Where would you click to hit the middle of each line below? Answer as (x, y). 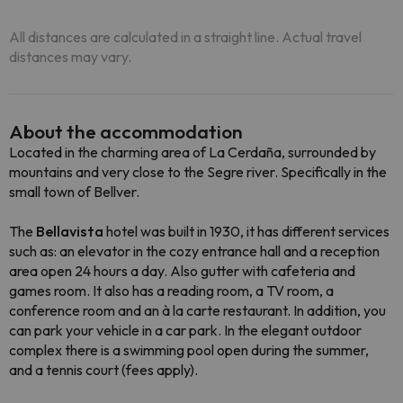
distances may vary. (70, 57)
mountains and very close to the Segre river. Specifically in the (198, 172)
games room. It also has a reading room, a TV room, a (171, 291)
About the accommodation (126, 131)
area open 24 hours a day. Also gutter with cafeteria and (182, 271)
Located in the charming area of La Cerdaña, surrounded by (193, 152)
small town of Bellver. (74, 192)
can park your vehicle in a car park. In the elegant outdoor (185, 330)
